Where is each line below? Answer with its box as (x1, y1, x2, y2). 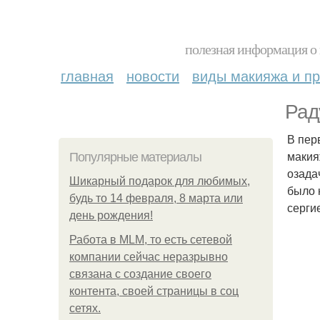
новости (126, 65, 179, 86)
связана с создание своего (69, 268, 211, 280)
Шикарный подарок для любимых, (69, 175, 250, 187)
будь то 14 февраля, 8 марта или (69, 192, 243, 204)
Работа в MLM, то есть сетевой (69, 234, 232, 246)
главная (61, 65, 114, 86)
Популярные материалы (69, 150, 201, 164)
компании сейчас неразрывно (69, 251, 228, 263)
